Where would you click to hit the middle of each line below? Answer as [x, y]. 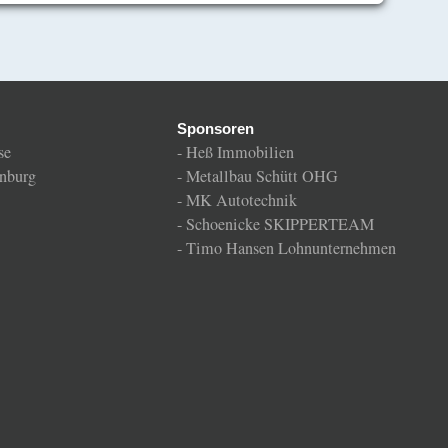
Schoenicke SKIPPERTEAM [280, 223]
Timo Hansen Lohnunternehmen [291, 247]
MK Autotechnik [241, 199]
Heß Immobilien [240, 151]
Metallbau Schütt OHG [262, 175]
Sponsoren [215, 128]
